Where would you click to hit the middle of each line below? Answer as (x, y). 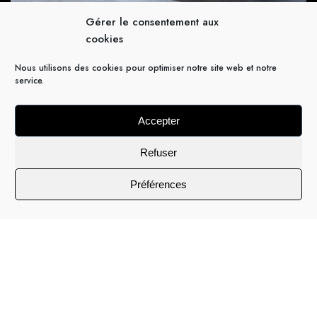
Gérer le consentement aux (152, 22)
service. (29, 81)
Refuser (158, 152)
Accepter (158, 120)
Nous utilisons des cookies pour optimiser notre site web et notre (146, 68)
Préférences (158, 184)
